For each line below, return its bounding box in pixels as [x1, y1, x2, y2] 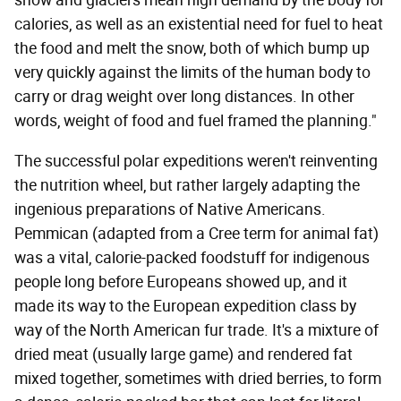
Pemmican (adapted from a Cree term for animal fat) [14, 224, 379, 244]
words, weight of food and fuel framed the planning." [14, 111, 377, 132]
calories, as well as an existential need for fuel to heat [14, 14, 383, 35]
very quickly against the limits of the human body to [14, 63, 371, 83]
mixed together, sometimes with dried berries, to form [14, 369, 381, 389]
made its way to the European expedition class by [14, 296, 356, 317]
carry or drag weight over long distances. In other [14, 87, 354, 107]
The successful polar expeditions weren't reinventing [14, 151, 378, 172]
